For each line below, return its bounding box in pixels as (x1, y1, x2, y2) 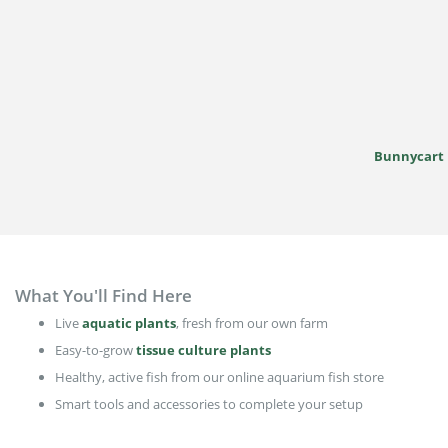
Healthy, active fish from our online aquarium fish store (55, 367, 384, 386)
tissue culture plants (136, 340, 271, 359)
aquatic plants (82, 313, 176, 332)
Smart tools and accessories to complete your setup (55, 394, 363, 413)
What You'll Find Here (15, 283, 192, 307)
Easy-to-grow (55, 340, 136, 359)
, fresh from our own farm (176, 313, 328, 332)
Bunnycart (374, 146, 444, 165)
